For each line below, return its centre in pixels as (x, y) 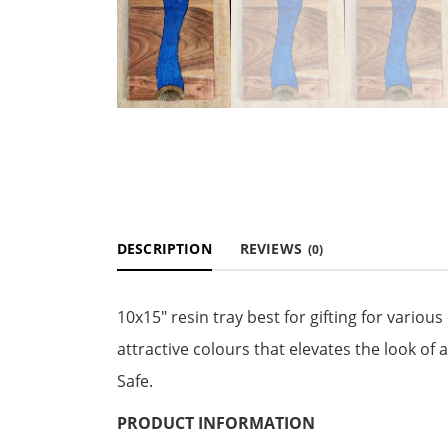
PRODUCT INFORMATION (216, 422)
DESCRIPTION (164, 248)
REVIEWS (273, 248)
